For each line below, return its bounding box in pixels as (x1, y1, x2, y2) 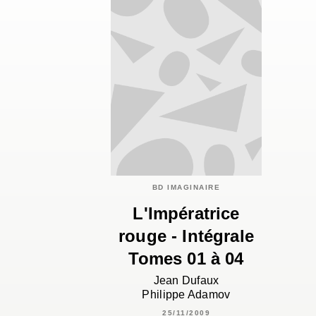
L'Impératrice (133, 204, 240, 224)
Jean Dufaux (153, 274, 219, 286)
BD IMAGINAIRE (152, 183, 221, 192)
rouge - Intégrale (119, 226, 254, 246)
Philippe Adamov (142, 288, 231, 300)
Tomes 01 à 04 (128, 249, 244, 269)
